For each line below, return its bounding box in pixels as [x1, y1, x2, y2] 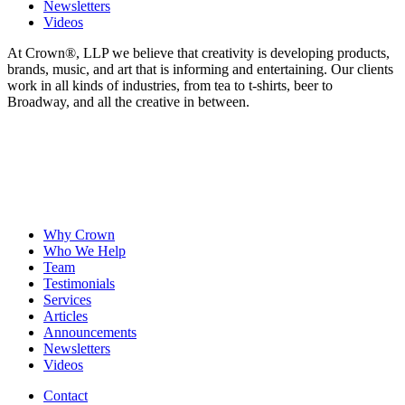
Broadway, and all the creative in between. [7, 94, 250, 110]
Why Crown [43, 227, 115, 243]
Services [43, 292, 91, 308]
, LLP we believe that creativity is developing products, [76, 45, 390, 61]
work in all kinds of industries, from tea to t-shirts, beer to [7, 78, 333, 94]
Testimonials [43, 276, 115, 292]
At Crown [7, 45, 65, 61]
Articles [43, 308, 88, 325]
